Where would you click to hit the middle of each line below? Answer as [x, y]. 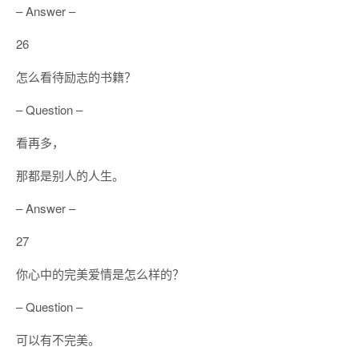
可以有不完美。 [58, 339]
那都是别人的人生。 [70, 175]
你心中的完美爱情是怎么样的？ [100, 274]
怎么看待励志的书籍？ [76, 77]
